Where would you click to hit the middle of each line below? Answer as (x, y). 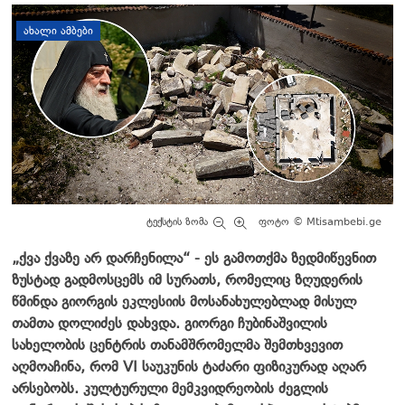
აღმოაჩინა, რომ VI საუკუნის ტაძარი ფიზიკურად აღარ (189, 366)
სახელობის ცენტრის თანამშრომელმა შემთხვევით (177, 344)
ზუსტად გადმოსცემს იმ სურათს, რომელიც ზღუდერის (187, 279)
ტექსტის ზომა (179, 221)
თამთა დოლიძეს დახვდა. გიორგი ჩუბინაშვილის (170, 323)
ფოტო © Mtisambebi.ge (320, 221)
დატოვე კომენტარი (292, 20)
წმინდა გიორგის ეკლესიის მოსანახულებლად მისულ (184, 301)
